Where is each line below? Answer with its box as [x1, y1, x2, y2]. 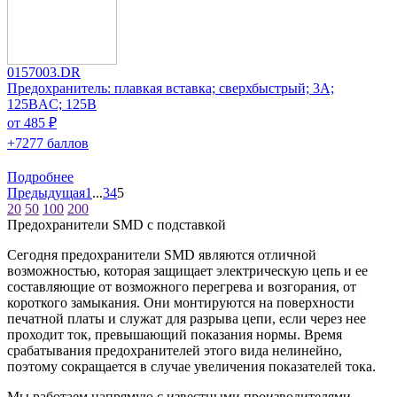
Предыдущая [7, 184, 85, 200]
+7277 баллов [7, 135, 89, 151]
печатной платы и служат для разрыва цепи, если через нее [7, 310, 366, 326]
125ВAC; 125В [7, 96, 97, 112]
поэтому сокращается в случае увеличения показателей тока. [7, 358, 376, 374]
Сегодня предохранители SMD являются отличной [7, 246, 316, 262]
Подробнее [7, 168, 74, 184]
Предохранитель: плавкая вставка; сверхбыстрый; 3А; [7, 80, 334, 96]
